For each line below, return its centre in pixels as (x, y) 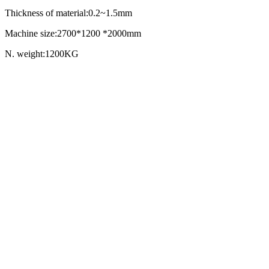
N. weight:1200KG (42, 53)
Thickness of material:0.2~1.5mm (68, 13)
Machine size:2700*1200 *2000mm (73, 33)
